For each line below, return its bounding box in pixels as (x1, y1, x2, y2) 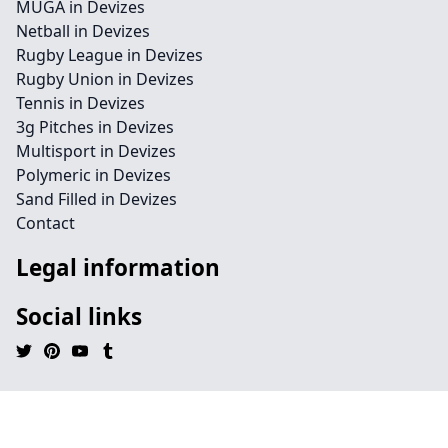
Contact (16, 212, 75, 234)
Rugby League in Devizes (16, 44, 203, 66)
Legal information (16, 252, 220, 283)
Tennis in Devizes (16, 92, 145, 114)
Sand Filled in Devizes (16, 188, 177, 210)
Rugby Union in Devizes (16, 68, 194, 90)
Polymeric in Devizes (16, 164, 171, 186)
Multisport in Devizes (16, 140, 176, 162)
